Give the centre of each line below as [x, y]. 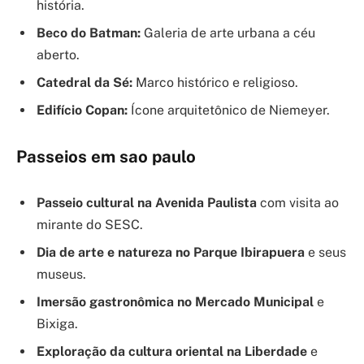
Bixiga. [57, 324]
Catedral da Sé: [84, 82]
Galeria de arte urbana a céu [228, 32]
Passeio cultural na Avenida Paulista [147, 203]
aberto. [58, 54]
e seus [325, 253]
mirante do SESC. [90, 225]
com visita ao [298, 203]
